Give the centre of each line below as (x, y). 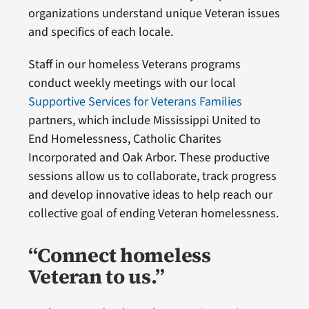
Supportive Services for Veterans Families (135, 102)
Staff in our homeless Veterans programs (134, 65)
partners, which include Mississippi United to (144, 121)
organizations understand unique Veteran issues (154, 14)
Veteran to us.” (96, 277)
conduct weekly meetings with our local (132, 83)
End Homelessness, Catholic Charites (124, 139)
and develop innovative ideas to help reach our (150, 195)
